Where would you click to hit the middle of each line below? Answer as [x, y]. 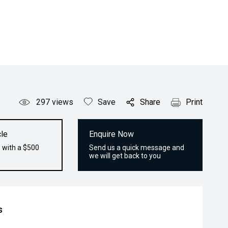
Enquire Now [112, 134]
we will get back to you [125, 156]
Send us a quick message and [137, 148]
